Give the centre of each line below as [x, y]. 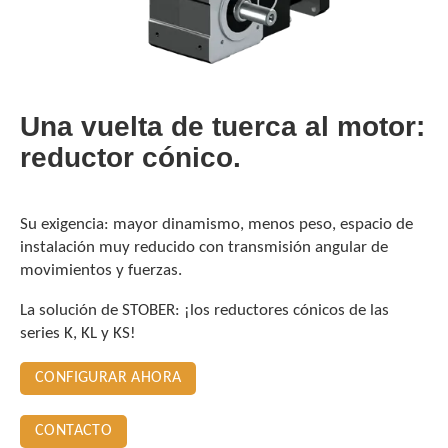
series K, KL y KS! [78, 333]
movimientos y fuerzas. [101, 270]
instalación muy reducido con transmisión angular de [204, 247]
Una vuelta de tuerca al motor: [222, 126]
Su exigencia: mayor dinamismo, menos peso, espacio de [216, 224]
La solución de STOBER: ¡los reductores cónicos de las [204, 310]
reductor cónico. [130, 157]
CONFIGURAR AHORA [108, 377]
